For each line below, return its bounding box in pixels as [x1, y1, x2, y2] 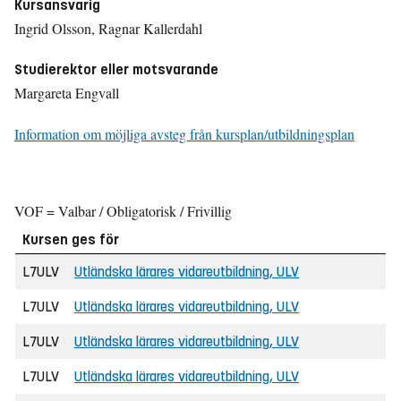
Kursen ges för [22, 231, 119, 248]
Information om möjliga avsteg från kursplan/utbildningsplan [14, 124, 354, 143]
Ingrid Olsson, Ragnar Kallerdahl [14, 19, 202, 38]
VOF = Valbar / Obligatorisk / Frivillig [14, 201, 232, 220]
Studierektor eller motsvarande [14, 61, 218, 78]
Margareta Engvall [14, 83, 119, 102]
